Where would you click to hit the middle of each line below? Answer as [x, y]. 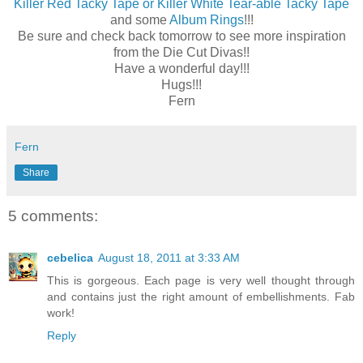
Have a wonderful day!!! [181, 68]
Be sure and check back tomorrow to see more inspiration [181, 36]
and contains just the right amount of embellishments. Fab [201, 297]
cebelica [70, 258]
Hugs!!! [181, 84]
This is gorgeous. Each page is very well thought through [201, 281]
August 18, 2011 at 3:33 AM [169, 258]
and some [139, 19]
